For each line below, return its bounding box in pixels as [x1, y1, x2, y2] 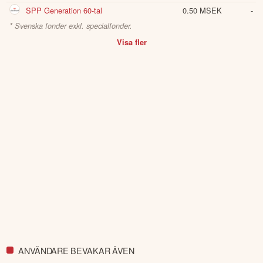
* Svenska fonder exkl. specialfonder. [9, 21, 132, 32]
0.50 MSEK [183, 5, 222, 16]
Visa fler [116, 36, 147, 48]
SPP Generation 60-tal [26, 5, 102, 16]
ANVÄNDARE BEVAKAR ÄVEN [18, 244, 134, 257]
